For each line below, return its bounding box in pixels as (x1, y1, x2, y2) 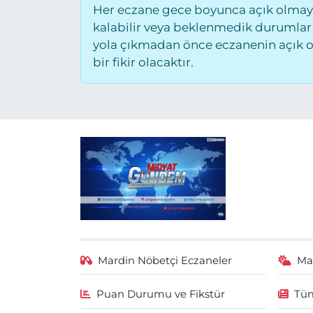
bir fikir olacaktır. (92, 54, 194, 69)
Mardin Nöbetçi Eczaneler (98, 254, 233, 267)
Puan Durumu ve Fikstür (96, 288, 226, 301)
